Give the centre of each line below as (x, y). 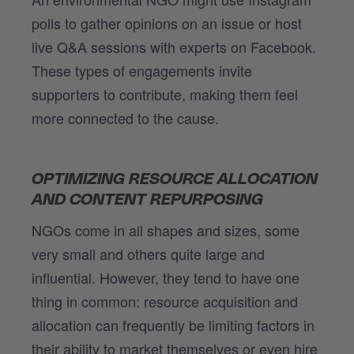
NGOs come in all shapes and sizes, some (166, 230)
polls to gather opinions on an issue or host (167, 23)
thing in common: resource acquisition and (165, 301)
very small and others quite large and (148, 253)
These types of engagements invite (142, 70)
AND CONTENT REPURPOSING (147, 200)
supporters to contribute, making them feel (165, 94)
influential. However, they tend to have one (166, 277)
